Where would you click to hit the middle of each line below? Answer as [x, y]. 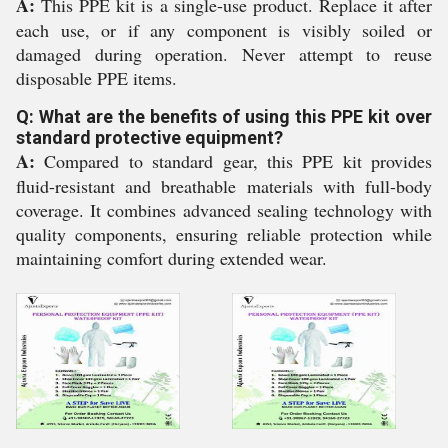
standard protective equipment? [149, 137]
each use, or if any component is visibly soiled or [224, 29]
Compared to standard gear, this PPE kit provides [233, 160]
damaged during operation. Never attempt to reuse [224, 53]
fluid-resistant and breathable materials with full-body [224, 185]
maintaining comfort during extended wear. [171, 257]
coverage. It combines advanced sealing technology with [224, 209]
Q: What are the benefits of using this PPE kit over [224, 116]
